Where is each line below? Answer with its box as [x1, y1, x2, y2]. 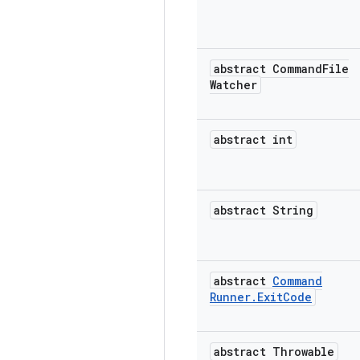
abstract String [214, 202, 313, 218]
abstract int [214, 132, 292, 147]
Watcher [210, 77, 257, 92]
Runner [210, 289, 251, 305]
